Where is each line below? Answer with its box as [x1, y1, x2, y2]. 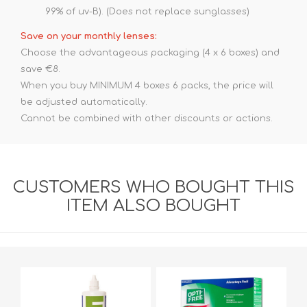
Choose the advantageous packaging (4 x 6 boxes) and [21, 47, 280, 58]
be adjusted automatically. [21, 97, 147, 107]
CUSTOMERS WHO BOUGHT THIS [12, 177, 295, 197]
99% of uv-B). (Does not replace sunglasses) [45, 6, 249, 16]
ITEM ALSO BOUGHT [66, 196, 241, 215]
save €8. [21, 64, 60, 74]
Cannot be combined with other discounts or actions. [21, 113, 273, 123]
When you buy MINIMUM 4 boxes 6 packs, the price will [21, 80, 273, 90]
